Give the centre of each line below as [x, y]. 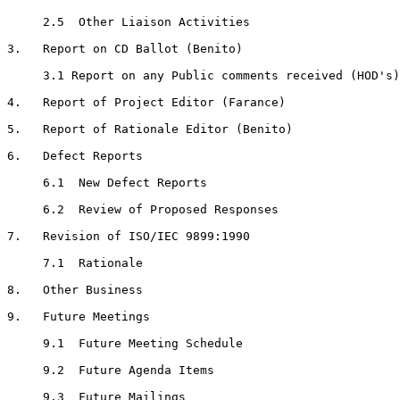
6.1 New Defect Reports [107, 183]
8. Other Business [75, 290]
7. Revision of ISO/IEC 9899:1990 [129, 237]
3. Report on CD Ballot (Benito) [125, 49]
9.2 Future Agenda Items [111, 371]
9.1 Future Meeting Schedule [125, 344]
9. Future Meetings [79, 317]
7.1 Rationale [75, 263]
